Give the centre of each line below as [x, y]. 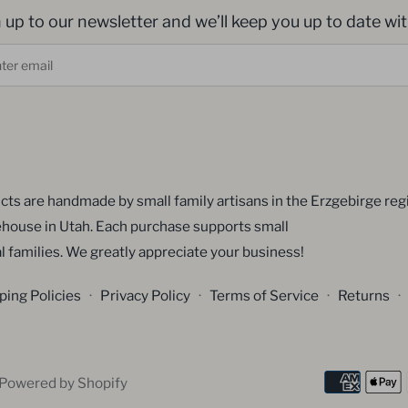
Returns [364, 296]
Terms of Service [264, 296]
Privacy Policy [145, 296]
